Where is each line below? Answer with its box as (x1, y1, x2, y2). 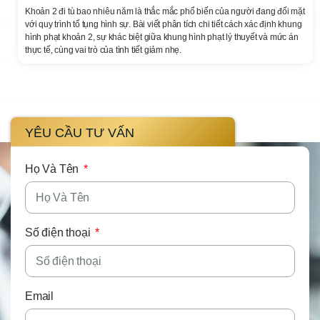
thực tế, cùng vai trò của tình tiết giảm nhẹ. (25, 45, 181, 56)
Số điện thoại (25, 226, 94, 239)
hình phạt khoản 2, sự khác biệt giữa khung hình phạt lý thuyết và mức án (25, 32, 299, 43)
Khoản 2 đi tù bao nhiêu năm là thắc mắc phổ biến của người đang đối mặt (25, 6, 305, 17)
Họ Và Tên (25, 163, 81, 176)
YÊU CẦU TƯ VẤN (25, 126, 134, 141)
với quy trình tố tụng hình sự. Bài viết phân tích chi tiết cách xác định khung (25, 19, 302, 30)
